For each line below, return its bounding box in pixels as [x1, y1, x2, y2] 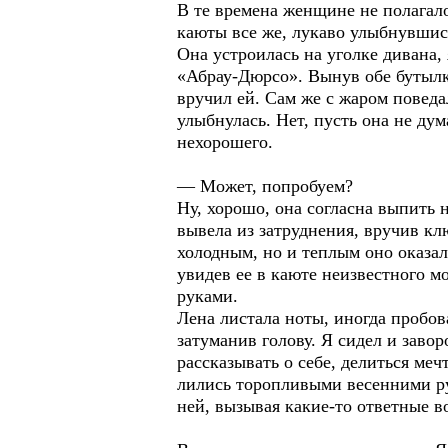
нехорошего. [177, 132, 273, 152]
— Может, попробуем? [177, 176, 353, 196]
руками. [177, 286, 238, 306]
